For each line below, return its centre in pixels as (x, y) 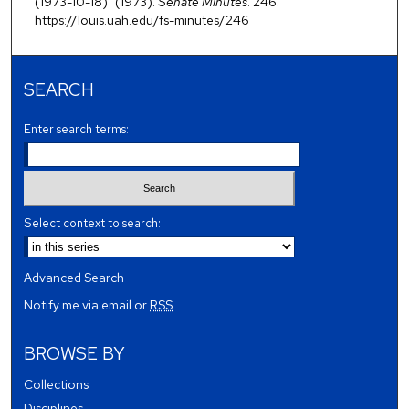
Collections (57, 384)
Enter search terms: (77, 130)
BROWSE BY (75, 353)
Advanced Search (74, 277)
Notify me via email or (87, 304)
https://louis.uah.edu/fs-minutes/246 (142, 21)
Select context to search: (93, 223)
